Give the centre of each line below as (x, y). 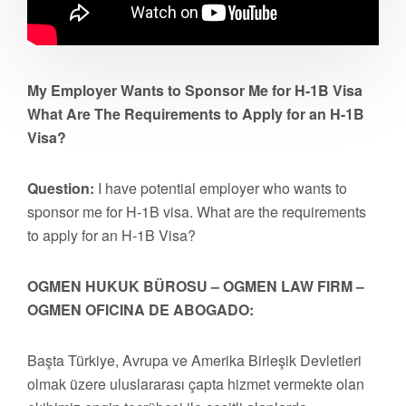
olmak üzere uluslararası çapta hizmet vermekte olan (196, 384)
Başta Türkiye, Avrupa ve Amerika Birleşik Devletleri (194, 360)
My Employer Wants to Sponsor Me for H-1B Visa (195, 90)
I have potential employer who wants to (221, 188)
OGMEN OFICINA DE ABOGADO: (140, 309)
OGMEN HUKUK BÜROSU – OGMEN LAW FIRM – (196, 286)
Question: (61, 188)
